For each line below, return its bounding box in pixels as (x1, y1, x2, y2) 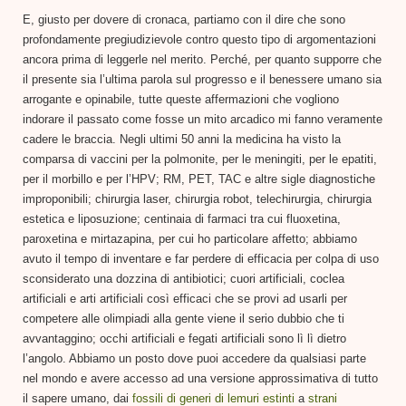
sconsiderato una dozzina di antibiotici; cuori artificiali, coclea (23, 271, 344, 285)
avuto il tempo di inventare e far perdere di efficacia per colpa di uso (23, 251, 379, 266)
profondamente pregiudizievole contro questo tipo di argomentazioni (23, 32, 376, 46)
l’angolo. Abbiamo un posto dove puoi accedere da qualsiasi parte (23, 351, 366, 365)
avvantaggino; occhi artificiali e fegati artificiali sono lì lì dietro (23, 331, 346, 345)
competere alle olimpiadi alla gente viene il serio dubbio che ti (23, 311, 344, 325)
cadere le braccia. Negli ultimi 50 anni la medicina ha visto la (23, 131, 341, 146)
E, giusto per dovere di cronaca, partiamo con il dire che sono (23, 12, 345, 26)
